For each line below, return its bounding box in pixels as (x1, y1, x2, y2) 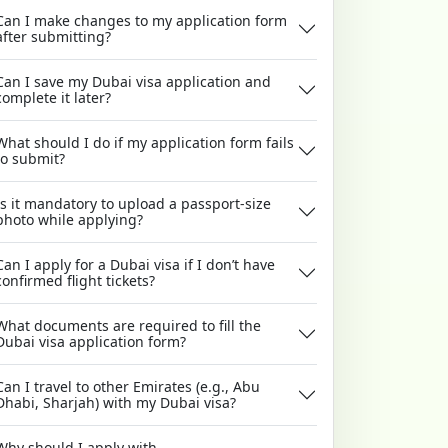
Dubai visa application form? (148, 332, 186, 352)
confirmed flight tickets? (106, 271, 155, 291)
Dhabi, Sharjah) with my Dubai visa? (136, 393, 236, 413)
